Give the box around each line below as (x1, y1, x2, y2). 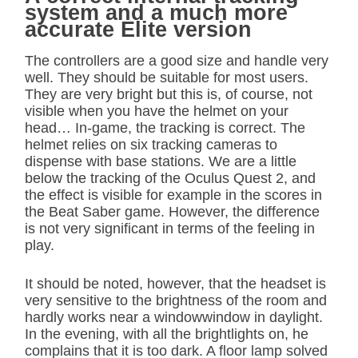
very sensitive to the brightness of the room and (25, 292, 327, 308)
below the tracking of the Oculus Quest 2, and (25, 169, 316, 186)
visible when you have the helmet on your (25, 102, 288, 119)
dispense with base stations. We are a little (25, 153, 296, 169)
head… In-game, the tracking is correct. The (25, 119, 305, 136)
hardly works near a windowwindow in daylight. (25, 308, 323, 325)
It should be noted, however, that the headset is (25, 275, 326, 292)
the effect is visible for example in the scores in (25, 186, 322, 203)
